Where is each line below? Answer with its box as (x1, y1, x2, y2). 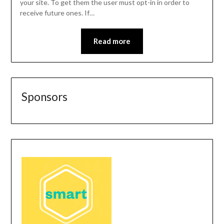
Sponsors (21, 90, 68, 104)
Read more (93, 36, 130, 46)
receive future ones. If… (19, 8, 94, 17)
